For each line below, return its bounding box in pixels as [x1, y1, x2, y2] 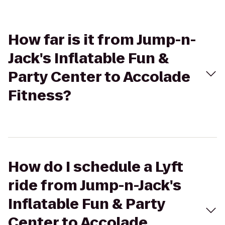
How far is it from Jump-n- [8, 30, 196, 50]
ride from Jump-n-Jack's [8, 176, 181, 195]
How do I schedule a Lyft [8, 157, 183, 177]
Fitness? [8, 86, 71, 105]
